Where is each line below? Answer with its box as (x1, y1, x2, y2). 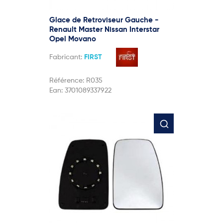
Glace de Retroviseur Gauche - (49, 16, 159, 24)
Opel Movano (49, 35, 96, 43)
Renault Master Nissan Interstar (49, 26, 159, 34)
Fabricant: (49, 54, 84, 61)
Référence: (49, 77, 86, 85)
